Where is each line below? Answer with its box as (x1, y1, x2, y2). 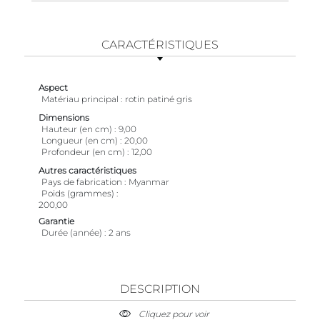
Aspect (39, 81, 68, 93)
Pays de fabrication (41, 176, 122, 187)
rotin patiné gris (125, 93, 192, 104)
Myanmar (129, 176, 169, 187)
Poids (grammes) (41, 187, 114, 199)
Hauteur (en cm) (41, 123, 112, 134)
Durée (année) (41, 226, 104, 238)
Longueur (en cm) (41, 134, 118, 146)
